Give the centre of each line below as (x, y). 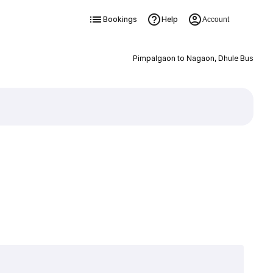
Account (215, 19)
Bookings (120, 19)
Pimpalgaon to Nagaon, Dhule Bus (193, 58)
